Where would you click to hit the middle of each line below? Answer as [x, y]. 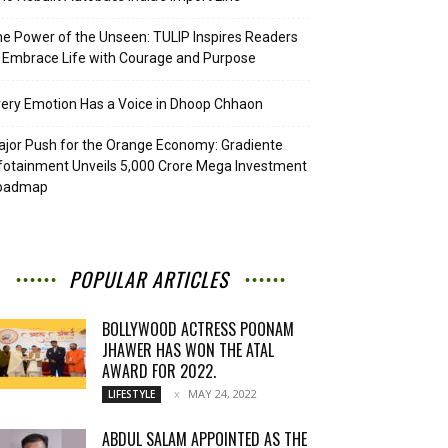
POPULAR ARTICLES [148, 279]
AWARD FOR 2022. [159, 371]
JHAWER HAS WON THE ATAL [188, 350]
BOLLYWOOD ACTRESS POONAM [198, 329]
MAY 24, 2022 [222, 393]
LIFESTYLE [131, 394]
